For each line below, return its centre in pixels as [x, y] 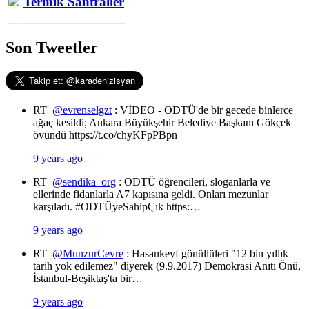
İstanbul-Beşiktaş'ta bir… [88, 279]
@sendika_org [84, 182]
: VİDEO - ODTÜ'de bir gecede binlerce [202, 110]
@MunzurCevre [88, 254]
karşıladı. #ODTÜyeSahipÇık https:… [117, 207]
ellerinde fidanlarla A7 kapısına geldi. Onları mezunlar [151, 195]
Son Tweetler [52, 48]
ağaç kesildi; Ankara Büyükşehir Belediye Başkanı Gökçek [162, 123]
